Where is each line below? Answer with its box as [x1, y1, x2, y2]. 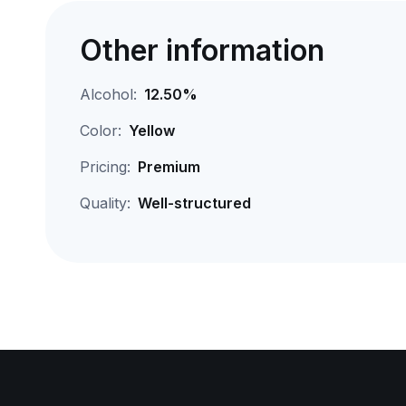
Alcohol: [79, 85, 137, 103]
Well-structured [137, 194, 251, 212]
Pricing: [79, 158, 130, 176]
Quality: [79, 194, 130, 212]
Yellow [128, 121, 175, 140]
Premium [137, 158, 200, 176]
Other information [79, 33, 324, 68]
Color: [79, 121, 121, 140]
